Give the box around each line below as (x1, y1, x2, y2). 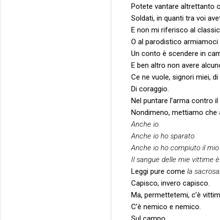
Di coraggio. (131, 84, 169, 93)
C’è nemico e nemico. (131, 202, 201, 211)
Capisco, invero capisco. (131, 178, 210, 188)
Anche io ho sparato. (131, 131, 196, 140)
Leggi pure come (131, 166, 187, 176)
